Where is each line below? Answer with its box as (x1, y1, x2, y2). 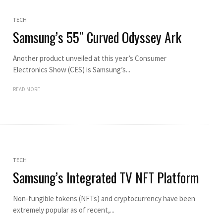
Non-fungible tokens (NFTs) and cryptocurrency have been (12, 193, 195, 203)
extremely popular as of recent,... (12, 205, 114, 215)
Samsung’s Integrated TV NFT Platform (12, 167, 199, 187)
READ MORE (12, 85, 40, 93)
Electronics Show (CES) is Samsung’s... (12, 64, 130, 74)
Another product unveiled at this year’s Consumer (12, 53, 166, 63)
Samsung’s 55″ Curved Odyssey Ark (12, 27, 181, 47)
